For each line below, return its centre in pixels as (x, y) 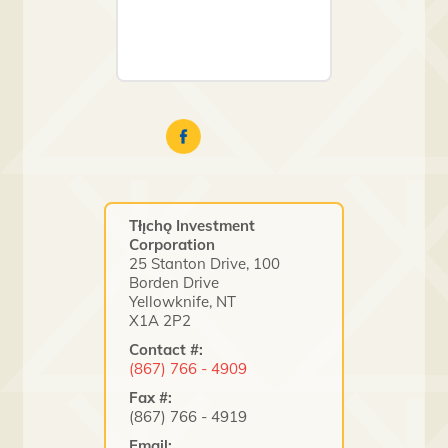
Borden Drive (174, 282)
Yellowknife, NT (185, 301)
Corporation (172, 244)
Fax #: (151, 397)
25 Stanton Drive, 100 (205, 263)
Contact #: (166, 349)
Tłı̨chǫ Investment (192, 225)
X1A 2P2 (160, 320)
